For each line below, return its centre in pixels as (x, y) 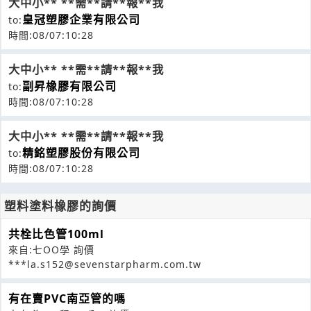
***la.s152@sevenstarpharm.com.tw (105, 264)
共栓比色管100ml (56, 234)
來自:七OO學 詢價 (51, 250)
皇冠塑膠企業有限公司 (81, 19)
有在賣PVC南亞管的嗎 (67, 299)
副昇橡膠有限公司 (69, 86)
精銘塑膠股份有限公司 (81, 153)
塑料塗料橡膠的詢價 (60, 206)
